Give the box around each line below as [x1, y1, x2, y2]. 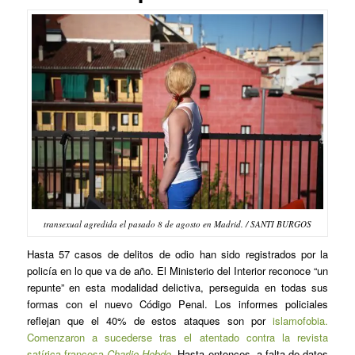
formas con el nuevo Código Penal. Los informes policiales [26, 296, 329, 311]
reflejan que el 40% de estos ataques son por [26, 312, 273, 328]
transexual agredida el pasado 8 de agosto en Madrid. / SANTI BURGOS [43, 217, 311, 230]
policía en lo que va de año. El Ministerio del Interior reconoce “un [26, 262, 329, 278]
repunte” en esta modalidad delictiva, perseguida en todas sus [26, 279, 329, 295]
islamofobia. [273, 312, 329, 328]
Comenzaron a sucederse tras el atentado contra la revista [26, 329, 329, 345]
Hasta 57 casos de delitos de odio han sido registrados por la [26, 246, 329, 261]
